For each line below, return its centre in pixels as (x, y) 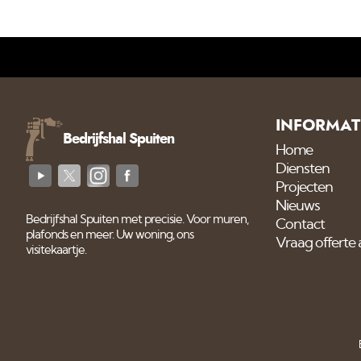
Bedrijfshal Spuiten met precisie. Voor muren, (137, 219)
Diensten (303, 169)
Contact (301, 224)
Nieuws (298, 206)
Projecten (305, 187)
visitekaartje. (56, 250)
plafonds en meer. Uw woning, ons (110, 234)
